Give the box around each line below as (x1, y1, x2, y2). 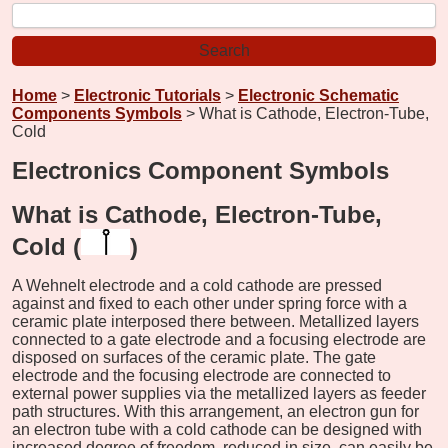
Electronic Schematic (238, 86, 399, 104)
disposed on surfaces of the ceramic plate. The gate (12, 348, 376, 366)
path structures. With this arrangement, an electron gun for (12, 402, 419, 420)
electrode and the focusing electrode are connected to (12, 366, 391, 384)
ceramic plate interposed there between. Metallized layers (12, 312, 419, 330)
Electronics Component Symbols (12, 156, 389, 184)
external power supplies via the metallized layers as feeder (12, 384, 426, 402)
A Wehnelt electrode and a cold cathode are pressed (12, 276, 382, 294)
